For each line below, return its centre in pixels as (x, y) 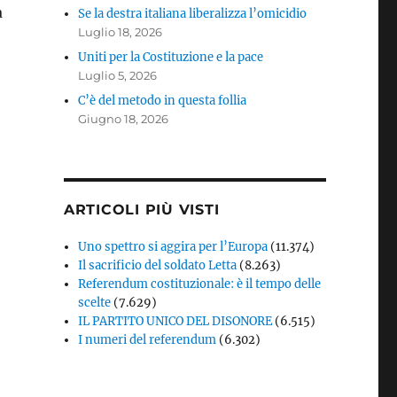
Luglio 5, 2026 (118, 76)
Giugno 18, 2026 (124, 119)
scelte (95, 303)
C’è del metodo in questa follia (163, 101)
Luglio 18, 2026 (121, 32)
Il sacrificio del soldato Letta (158, 266)
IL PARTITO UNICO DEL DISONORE (175, 322)
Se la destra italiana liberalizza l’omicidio (193, 14)
